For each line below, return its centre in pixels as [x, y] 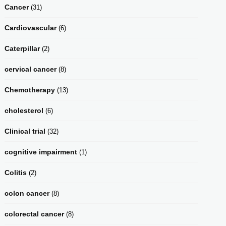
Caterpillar [22, 48]
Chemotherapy [30, 90]
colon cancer [27, 193]
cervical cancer [31, 69]
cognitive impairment [41, 152]
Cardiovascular [31, 27]
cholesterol [24, 110]
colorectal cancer [34, 214]
